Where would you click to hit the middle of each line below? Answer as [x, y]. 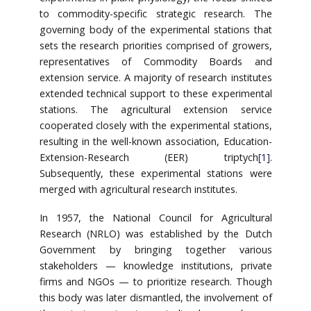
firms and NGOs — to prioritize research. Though [155, 281]
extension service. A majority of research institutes [155, 77]
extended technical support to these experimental [155, 93]
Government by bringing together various [155, 249]
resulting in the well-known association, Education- [155, 141]
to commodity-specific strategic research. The [155, 13]
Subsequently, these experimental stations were [155, 173]
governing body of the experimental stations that [155, 29]
